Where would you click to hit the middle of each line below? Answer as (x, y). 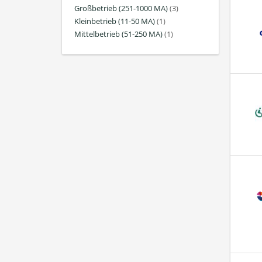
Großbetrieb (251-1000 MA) (121, 8)
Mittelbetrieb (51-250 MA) (118, 35)
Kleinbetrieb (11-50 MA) (115, 21)
